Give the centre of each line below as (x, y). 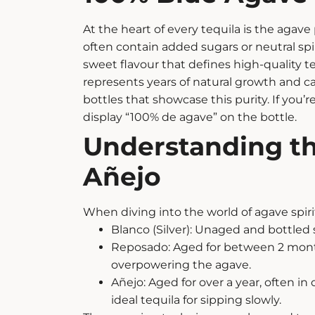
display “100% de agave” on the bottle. (189, 117)
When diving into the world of (168, 212)
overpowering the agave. (181, 265)
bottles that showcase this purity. (176, 100)
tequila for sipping (191, 300)
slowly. (262, 300)
